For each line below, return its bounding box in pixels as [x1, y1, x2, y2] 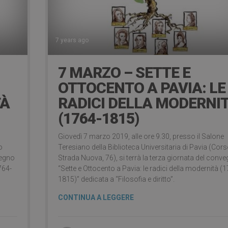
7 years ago [55, 37, 89, 44]
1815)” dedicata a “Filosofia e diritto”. [58, 175, 175, 184]
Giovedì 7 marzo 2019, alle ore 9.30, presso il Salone [58, 132, 224, 141]
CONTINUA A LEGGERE [58, 193, 134, 202]
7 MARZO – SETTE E [58, 64, 190, 82]
